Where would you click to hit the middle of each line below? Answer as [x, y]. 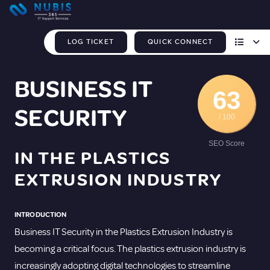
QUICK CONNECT [180, 42]
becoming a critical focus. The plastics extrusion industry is [130, 249]
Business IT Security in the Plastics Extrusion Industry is [124, 232]
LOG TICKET [91, 42]
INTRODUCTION [41, 215]
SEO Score [227, 143]
